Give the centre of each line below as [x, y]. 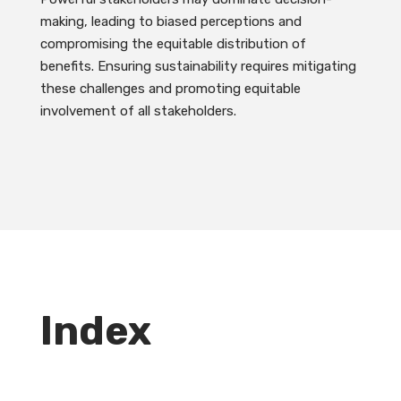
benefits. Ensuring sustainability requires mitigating [198, 67]
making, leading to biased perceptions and [171, 22]
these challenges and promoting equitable [170, 89]
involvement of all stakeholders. [138, 111]
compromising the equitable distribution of [173, 44]
